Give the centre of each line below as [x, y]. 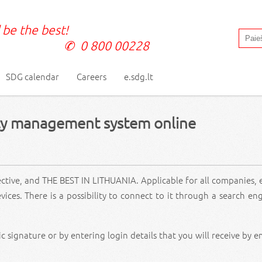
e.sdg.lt [139, 76]
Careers [92, 76]
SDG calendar [32, 76]
